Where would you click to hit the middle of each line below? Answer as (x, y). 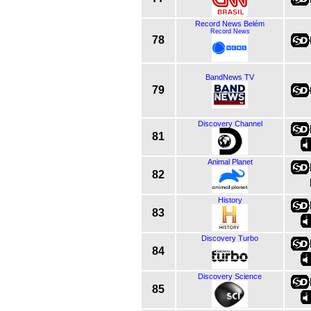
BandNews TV (230, 77)
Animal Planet (230, 161)
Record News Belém (230, 23)
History (230, 200)
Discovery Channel (230, 123)
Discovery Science (230, 276)
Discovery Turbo (230, 238)
